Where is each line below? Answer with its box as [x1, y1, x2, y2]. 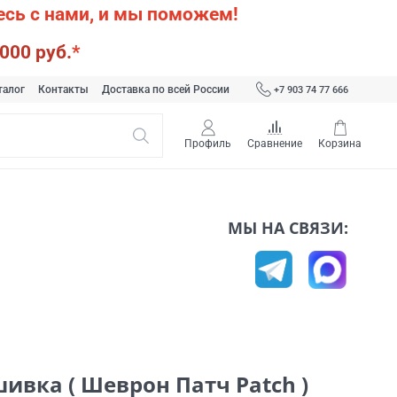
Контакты [37, 83, 89, 96]
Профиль [184, 137, 231, 150]
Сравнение [247, 137, 302, 150]
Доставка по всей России [101, 83, 230, 96]
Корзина [318, 137, 362, 150]
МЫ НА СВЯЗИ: [228, 217, 362, 239]
